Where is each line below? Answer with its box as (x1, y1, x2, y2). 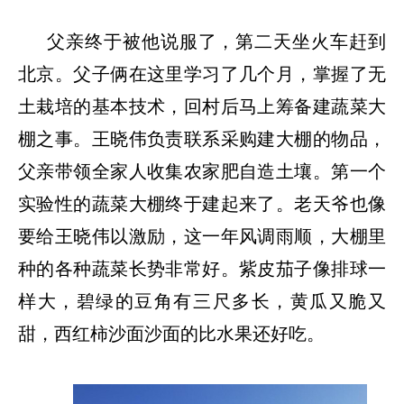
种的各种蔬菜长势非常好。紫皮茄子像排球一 (18, 258, 386, 279)
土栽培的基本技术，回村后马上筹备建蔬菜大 (18, 96, 386, 116)
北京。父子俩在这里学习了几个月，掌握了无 (18, 63, 386, 84)
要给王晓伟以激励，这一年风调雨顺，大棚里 (18, 225, 386, 246)
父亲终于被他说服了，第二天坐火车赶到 (47, 31, 386, 51)
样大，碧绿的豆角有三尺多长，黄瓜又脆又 (18, 290, 386, 311)
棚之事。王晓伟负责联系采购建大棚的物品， (18, 128, 386, 149)
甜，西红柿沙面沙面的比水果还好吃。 (18, 323, 325, 344)
